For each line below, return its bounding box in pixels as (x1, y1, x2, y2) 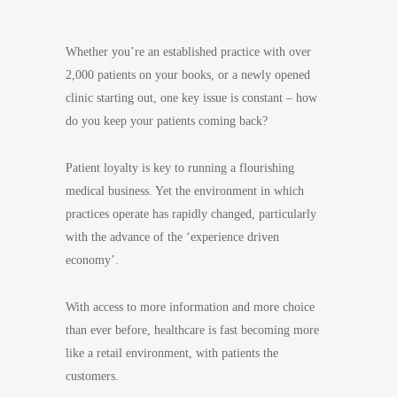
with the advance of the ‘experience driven (66, 230, 279, 244)
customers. (66, 370, 119, 383)
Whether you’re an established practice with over (66, 45, 311, 58)
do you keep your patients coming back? (66, 114, 268, 128)
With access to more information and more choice (66, 300, 315, 314)
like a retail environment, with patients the (66, 346, 278, 360)
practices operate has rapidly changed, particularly (66, 207, 316, 221)
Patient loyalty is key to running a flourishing (66, 161, 294, 175)
